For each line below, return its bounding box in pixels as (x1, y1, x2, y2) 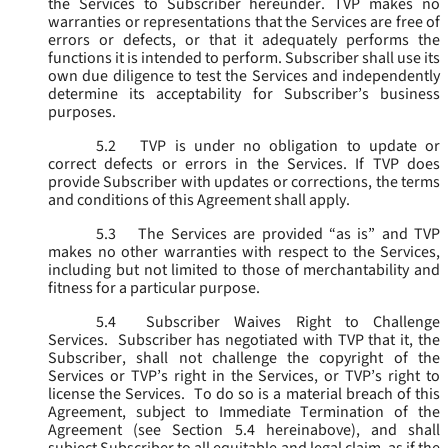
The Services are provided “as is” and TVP (132, 223, 440, 246)
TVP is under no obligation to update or (132, 135, 440, 158)
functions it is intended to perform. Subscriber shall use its (48, 47, 440, 70)
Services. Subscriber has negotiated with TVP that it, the (48, 329, 440, 352)
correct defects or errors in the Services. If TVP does (48, 153, 440, 176)
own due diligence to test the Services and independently (48, 65, 440, 88)
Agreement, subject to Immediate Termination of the (48, 401, 440, 424)
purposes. (48, 101, 119, 124)
